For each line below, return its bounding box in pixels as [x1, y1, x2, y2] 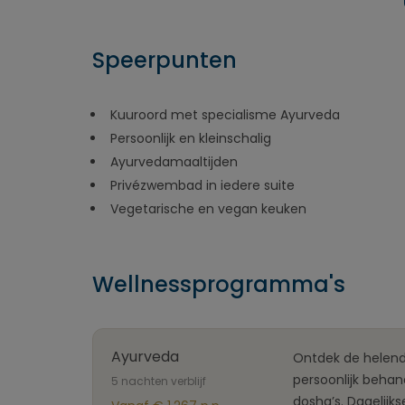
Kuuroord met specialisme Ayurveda [110, 106, 347, 124]
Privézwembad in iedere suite [110, 176, 298, 194]
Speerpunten [92, 45, 237, 75]
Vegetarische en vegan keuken [110, 200, 310, 218]
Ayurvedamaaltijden [110, 153, 241, 171]
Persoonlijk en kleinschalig [110, 129, 275, 147]
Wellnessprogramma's [92, 269, 345, 299]
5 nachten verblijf [111, 373, 206, 389]
